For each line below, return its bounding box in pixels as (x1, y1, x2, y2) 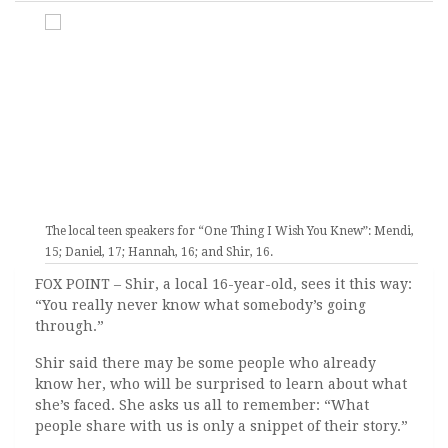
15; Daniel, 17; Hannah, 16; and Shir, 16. (45, 245, 273, 259)
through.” (35, 318, 108, 334)
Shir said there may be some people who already (35, 355, 376, 371)
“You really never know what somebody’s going (35, 297, 366, 313)
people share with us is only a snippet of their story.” (35, 418, 412, 434)
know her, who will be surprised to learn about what (35, 376, 407, 392)
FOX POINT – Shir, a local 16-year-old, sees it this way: (35, 276, 412, 292)
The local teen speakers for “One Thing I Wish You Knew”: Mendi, (45, 224, 414, 238)
